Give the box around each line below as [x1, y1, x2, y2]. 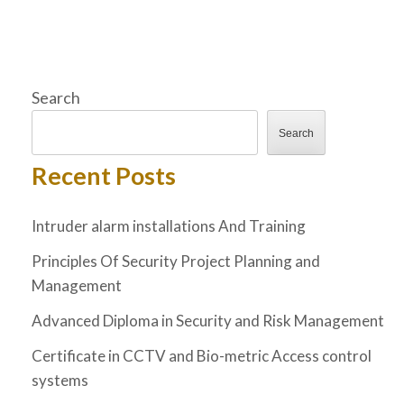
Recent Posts [32, 161, 176, 190]
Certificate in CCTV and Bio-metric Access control [32, 346, 372, 366]
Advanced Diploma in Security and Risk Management [32, 311, 384, 331]
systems [32, 371, 88, 390]
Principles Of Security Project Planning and [32, 252, 320, 271]
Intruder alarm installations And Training [32, 216, 306, 236]
